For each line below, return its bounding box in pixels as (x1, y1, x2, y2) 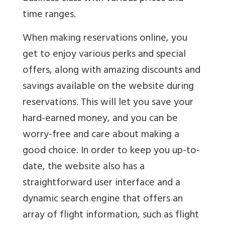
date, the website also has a (23, 158, 145, 177)
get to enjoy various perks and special (23, 45, 186, 64)
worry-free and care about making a (23, 126, 179, 145)
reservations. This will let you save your (23, 93, 193, 113)
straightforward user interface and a (23, 174, 180, 193)
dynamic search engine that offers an (23, 190, 183, 209)
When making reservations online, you (23, 29, 187, 48)
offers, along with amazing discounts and (23, 61, 200, 80)
